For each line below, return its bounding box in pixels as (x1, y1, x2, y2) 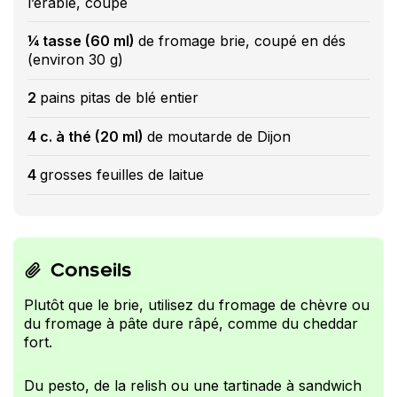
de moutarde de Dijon (147, 127, 291, 145)
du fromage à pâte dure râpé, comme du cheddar (24, 314, 358, 332)
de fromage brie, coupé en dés (138, 31, 346, 50)
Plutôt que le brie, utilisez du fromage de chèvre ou (24, 295, 370, 314)
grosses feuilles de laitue (40, 165, 204, 183)
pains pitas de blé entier (40, 89, 198, 107)
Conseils (51, 261, 132, 280)
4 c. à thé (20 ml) (27, 127, 147, 145)
